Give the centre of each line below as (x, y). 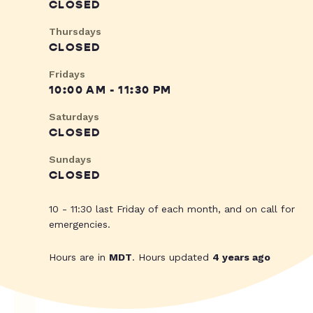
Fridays (67, 74)
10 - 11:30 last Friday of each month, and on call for (172, 209)
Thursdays (75, 32)
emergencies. (80, 225)
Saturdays (74, 117)
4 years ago (241, 257)
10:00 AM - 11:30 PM (110, 90)
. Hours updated (172, 257)
